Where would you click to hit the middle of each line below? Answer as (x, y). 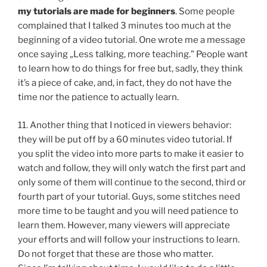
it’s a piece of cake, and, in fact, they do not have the (125, 83)
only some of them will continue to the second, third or (132, 182)
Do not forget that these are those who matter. (116, 254)
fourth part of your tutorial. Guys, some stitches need (129, 196)
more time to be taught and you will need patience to (128, 211)
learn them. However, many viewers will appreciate (124, 225)
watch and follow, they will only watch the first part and (132, 168)
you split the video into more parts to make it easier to (131, 153)
